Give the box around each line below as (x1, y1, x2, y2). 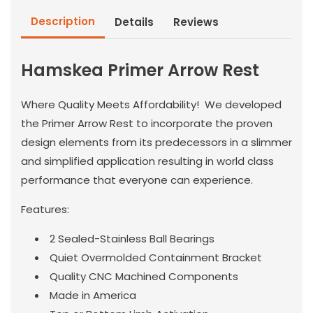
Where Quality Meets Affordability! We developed (21, 96, 282, 112)
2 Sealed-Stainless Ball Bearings (50, 231, 214, 246)
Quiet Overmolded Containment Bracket (50, 249, 262, 265)
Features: (21, 201, 69, 217)
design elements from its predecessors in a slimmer (21, 134, 292, 150)
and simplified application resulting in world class (21, 153, 274, 168)
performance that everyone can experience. (21, 172, 253, 187)
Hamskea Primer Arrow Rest (21, 58, 259, 82)
